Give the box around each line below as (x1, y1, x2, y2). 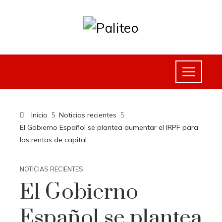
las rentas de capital (20, 135, 87, 144)
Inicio (29, 111, 48, 119)
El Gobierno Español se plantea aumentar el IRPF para (20, 123, 198, 132)
